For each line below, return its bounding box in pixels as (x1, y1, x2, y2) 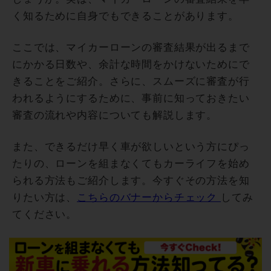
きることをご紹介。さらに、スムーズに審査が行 (12, 75, 250, 87)
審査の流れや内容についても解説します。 (12, 109, 218, 121)
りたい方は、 (12, 191, 77, 203)
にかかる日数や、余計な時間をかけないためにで (12, 58, 250, 70)
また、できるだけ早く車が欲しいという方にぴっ (12, 140, 250, 152)
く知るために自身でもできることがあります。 (12, 10, 239, 22)
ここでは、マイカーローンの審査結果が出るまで (12, 41, 250, 53)
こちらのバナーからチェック (77, 191, 221, 203)
